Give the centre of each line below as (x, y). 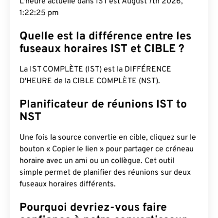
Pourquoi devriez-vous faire (93, 208)
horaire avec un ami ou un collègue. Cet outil (97, 161)
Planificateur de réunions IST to (103, 105)
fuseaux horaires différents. (68, 184)
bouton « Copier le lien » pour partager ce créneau (107, 149)
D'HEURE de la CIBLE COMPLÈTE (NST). (90, 81)
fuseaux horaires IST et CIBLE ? (102, 49)
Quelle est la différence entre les (105, 37)
